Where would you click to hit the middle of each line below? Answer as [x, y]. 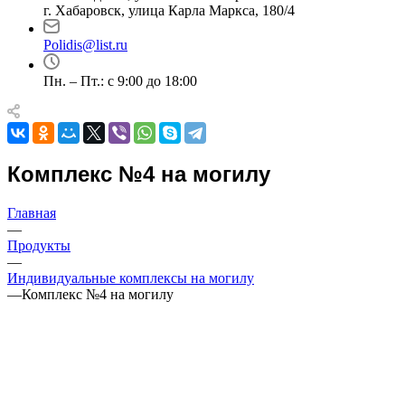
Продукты [39, 245]
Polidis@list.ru [85, 45]
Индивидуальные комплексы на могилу [131, 278]
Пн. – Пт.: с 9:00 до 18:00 [120, 81]
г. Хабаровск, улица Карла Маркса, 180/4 [169, 10]
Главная [32, 212]
